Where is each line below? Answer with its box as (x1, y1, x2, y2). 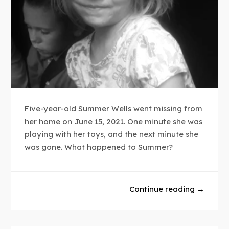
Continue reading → (129, 184, 204, 194)
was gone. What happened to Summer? (25, 142, 173, 152)
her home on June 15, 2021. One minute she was (25, 117, 203, 127)
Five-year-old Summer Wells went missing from (25, 104, 203, 114)
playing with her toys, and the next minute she (25, 129, 199, 140)
